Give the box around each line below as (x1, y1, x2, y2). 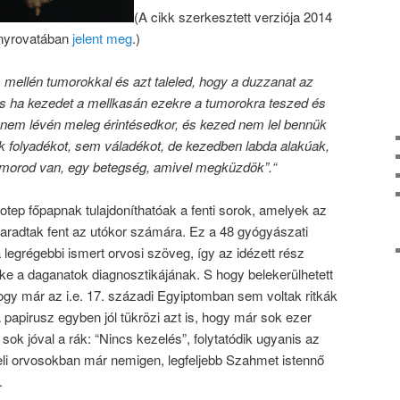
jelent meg (72, 28, 132, 47)
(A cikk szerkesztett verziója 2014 (134, 6, 332, 26)
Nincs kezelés (99, 329, 182, 348)
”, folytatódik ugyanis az (182, 329, 320, 348)
